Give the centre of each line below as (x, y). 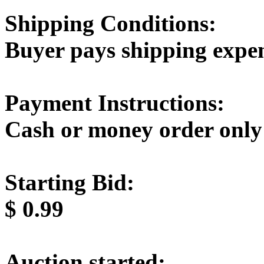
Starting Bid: (70, 182)
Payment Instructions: (115, 103)
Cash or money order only (133, 129)
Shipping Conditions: (110, 23)
